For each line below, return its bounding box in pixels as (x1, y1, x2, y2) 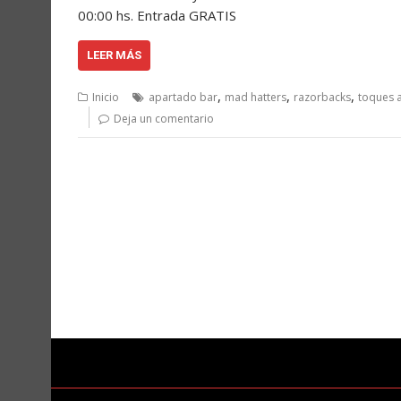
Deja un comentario (114, 111, 214, 127)
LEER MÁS (87, 48, 141, 63)
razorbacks (294, 90, 351, 106)
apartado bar (149, 90, 218, 106)
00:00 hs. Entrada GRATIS (78, 6, 251, 25)
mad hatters (225, 90, 286, 106)
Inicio (92, 90, 119, 106)
